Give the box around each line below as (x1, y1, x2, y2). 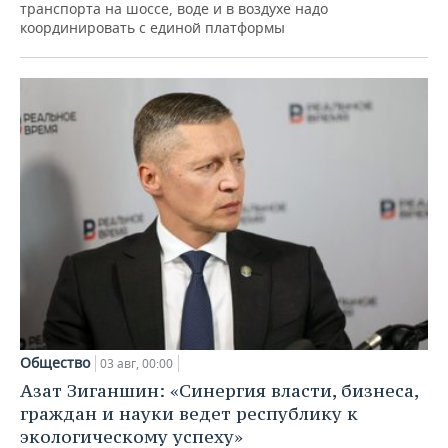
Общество (20, 352, 90, 372)
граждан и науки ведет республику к (20, 401, 358, 425)
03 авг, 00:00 (100, 354, 173, 372)
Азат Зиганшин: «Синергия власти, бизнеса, (20, 378, 418, 402)
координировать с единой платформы (20, 18, 285, 38)
